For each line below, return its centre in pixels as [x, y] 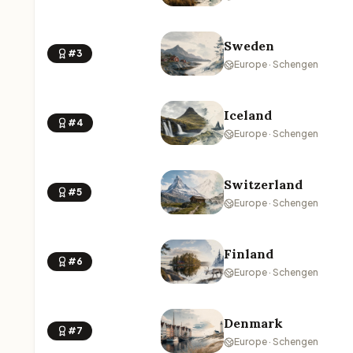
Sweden [249, 46]
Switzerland [263, 184]
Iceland [248, 115]
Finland [249, 254]
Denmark [253, 323]
